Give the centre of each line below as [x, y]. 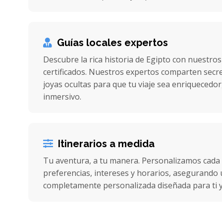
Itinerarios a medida [106, 144]
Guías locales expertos [112, 43]
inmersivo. [62, 97]
